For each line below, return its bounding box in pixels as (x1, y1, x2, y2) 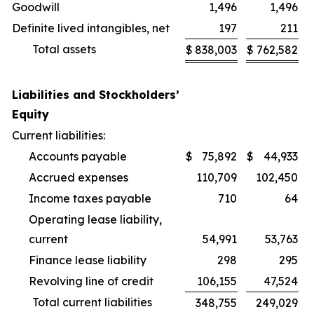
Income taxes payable (29, 191, 151, 205)
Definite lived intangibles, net (12, 21, 170, 35)
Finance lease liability (29, 253, 146, 267)
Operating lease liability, (29, 212, 162, 226)
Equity (12, 107, 49, 121)
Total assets (32, 42, 96, 56)
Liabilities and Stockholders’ (12, 88, 179, 102)
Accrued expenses (29, 170, 128, 184)
